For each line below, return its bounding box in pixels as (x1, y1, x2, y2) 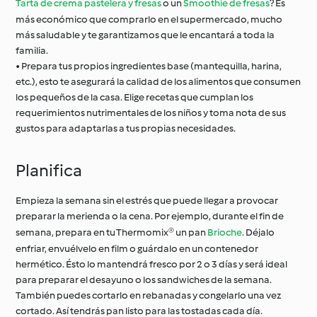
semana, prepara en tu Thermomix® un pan (16, 226, 208, 238)
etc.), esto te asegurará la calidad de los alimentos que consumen (16, 76, 301, 88)
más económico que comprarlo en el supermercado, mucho (16, 13, 283, 25)
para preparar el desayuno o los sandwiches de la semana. (16, 274, 272, 286)
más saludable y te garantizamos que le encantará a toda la (16, 29, 275, 41)
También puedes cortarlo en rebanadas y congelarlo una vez (16, 289, 282, 301)
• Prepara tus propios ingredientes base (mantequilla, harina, (16, 60, 282, 72)
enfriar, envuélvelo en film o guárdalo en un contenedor (16, 243, 259, 255)
